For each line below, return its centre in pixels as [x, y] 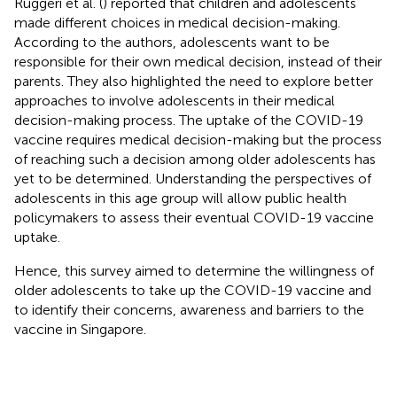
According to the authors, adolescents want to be [172, 42]
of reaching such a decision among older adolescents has [195, 159]
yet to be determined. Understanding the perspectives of [193, 178]
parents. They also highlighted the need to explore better [194, 81]
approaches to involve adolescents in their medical [175, 100]
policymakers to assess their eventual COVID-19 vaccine [194, 217]
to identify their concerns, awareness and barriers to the [189, 309]
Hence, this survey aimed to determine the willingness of [194, 270]
